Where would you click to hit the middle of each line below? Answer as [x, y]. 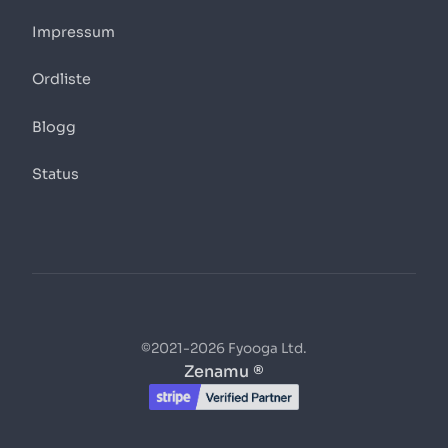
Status [55, 173]
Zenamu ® [224, 372]
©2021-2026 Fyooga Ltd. [224, 349]
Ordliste [61, 79]
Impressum [73, 32]
